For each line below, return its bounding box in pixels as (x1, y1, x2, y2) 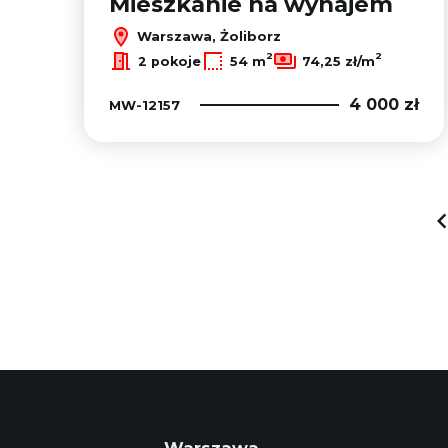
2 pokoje (138, 53, 201, 69)
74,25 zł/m (302, 53, 375, 69)
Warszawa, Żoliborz (133, 27, 281, 44)
